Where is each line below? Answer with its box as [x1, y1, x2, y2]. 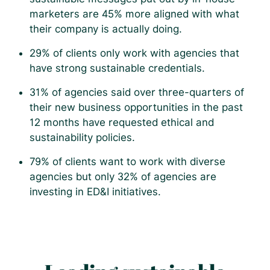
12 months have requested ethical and [29, 116, 214, 128]
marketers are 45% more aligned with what [29, 7, 239, 20]
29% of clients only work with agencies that [29, 46, 239, 59]
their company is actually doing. [29, 22, 182, 35]
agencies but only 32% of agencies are [29, 170, 216, 183]
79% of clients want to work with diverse [29, 155, 225, 168]
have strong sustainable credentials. [29, 61, 205, 74]
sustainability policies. [29, 131, 135, 143]
